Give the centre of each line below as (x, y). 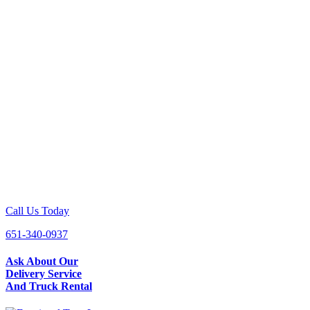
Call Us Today (37, 210)
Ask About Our (42, 262)
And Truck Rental (49, 286)
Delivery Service (44, 274)
